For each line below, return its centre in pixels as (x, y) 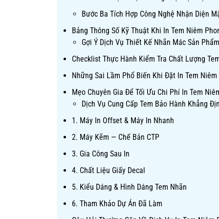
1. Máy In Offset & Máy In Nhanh (123, 120)
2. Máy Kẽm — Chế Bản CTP (116, 137)
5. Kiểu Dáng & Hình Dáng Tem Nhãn (129, 187)
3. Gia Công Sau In (101, 154)
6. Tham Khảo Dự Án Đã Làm (117, 204)
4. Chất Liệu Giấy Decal (109, 170)
